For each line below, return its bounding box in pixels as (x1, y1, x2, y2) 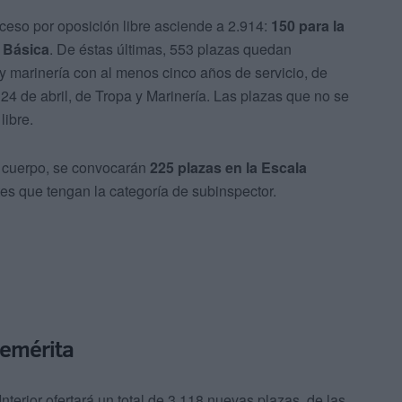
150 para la (271, 15, 345, 37)
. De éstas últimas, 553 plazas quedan (49, 39, 292, 60)
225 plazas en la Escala (150, 157, 307, 179)
